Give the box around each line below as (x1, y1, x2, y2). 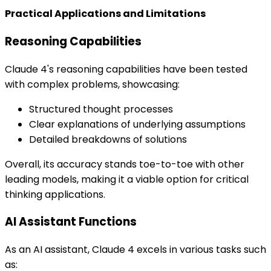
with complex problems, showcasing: (5, 77, 180, 91)
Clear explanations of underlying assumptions (29, 117, 246, 131)
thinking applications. (5, 187, 105, 201)
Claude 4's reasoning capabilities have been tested (5, 62, 247, 76)
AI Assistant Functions (5, 214, 137, 230)
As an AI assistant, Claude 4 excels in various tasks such (5, 242, 266, 256)
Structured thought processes (29, 102, 173, 116)
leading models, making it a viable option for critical (5, 172, 249, 186)
